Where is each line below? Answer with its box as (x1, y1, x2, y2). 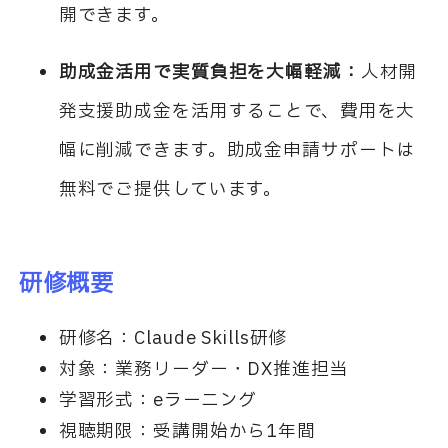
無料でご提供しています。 (58, 176, 283, 204)
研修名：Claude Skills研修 (58, 324, 288, 352)
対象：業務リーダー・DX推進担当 (58, 355, 349, 383)
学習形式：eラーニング (58, 386, 258, 414)
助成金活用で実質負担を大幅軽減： (58, 59, 361, 87)
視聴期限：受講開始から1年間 (58, 417, 316, 445)
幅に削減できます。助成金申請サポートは (58, 137, 416, 165)
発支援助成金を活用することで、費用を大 (58, 98, 416, 126)
